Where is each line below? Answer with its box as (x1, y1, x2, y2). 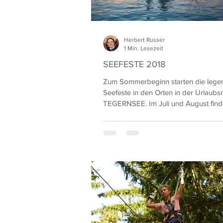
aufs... (103, 110, 121, 118)
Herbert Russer (124, 36, 165, 43)
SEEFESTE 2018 (103, 59, 165, 69)
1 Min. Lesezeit (124, 44, 163, 52)
